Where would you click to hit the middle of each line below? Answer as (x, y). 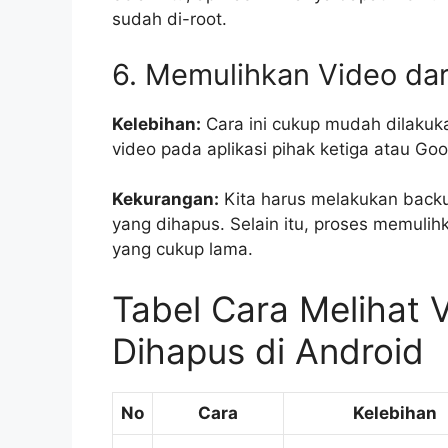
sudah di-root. (169, 19)
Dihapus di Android (268, 350)
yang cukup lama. (182, 249)
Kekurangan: (165, 199)
